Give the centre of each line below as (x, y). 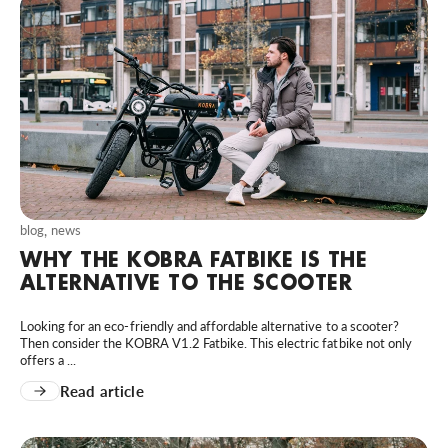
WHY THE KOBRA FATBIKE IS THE (193, 259)
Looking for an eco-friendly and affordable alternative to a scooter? (209, 326)
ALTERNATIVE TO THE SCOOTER (186, 282)
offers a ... (48, 360)
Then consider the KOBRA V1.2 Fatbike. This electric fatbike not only (216, 343)
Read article (102, 391)
